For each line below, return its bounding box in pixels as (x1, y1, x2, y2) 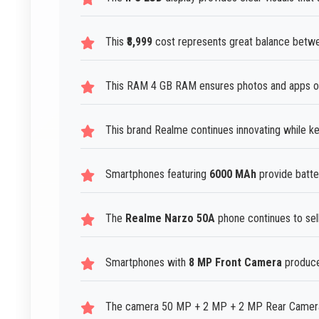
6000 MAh (209, 167, 256, 181)
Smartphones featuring (105, 167, 209, 181)
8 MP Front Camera (189, 256, 282, 269)
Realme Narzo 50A (125, 211, 215, 225)
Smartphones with (105, 256, 189, 269)
